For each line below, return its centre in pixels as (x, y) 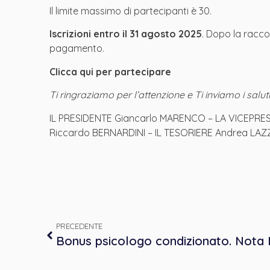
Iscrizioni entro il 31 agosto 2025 (126, 34)
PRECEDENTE (79, 226)
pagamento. (77, 49)
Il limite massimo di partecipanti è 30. (130, 11)
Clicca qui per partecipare (110, 71)
